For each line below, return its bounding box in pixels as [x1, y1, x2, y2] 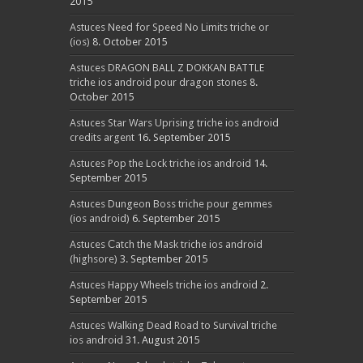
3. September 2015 [119, 253, 207, 265]
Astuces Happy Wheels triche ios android [69, 279, 258, 291]
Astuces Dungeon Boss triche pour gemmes [69, 198, 272, 210]
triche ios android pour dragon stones [69, 76, 247, 88]
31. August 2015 [125, 334, 199, 346]
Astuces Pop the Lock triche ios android [69, 157, 251, 169]
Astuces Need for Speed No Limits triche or [69, 21, 269, 33]
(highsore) [69, 253, 117, 265]
